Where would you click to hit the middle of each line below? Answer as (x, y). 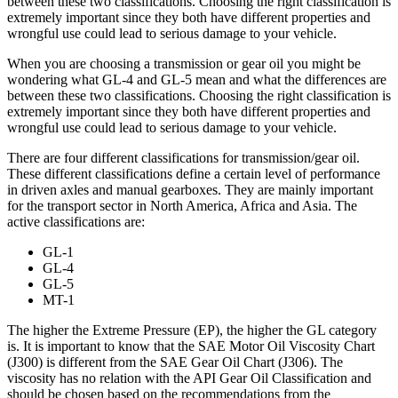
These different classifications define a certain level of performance (194, 173)
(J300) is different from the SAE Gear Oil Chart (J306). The (175, 362)
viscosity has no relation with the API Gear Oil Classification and (189, 378)
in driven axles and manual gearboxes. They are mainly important (190, 189)
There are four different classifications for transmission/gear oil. (183, 157)
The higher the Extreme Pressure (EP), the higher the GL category (192, 330)
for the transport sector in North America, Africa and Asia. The (182, 205)
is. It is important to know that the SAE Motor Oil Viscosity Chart (191, 346)
